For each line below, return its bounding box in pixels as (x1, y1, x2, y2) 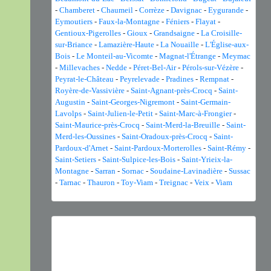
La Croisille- (201, 28, 242, 38)
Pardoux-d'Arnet (55, 143, 108, 152)
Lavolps (55, 109, 82, 118)
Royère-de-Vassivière (55, 86, 125, 95)
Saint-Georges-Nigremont (91, 97, 175, 106)
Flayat (195, 17, 216, 26)
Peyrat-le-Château (55, 74, 114, 83)
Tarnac (59, 178, 81, 187)
